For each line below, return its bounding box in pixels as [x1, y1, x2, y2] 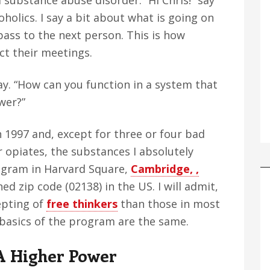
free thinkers [46, 196, 118, 211]
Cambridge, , [131, 162, 199, 176]
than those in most [118, 196, 220, 211]
